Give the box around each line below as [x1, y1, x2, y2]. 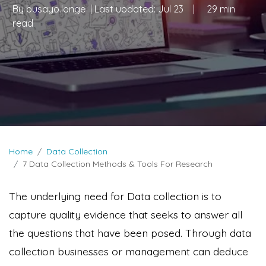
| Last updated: [88, 2, 158, 15]
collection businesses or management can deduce [9, 244, 248, 258]
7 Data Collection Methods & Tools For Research [23, 158, 213, 169]
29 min [207, 2, 235, 15]
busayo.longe [24, 2, 88, 15]
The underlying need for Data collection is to [9, 189, 221, 202]
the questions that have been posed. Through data [9, 226, 251, 239]
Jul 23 [158, 2, 183, 15]
